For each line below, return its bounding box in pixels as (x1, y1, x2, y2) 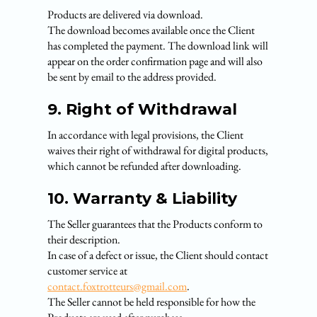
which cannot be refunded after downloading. (47, 158, 242, 173)
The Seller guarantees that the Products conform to (47, 217, 263, 231)
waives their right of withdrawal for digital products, (47, 143, 269, 158)
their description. (47, 232, 121, 247)
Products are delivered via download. (47, 7, 204, 22)
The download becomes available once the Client (47, 23, 255, 38)
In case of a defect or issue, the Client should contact (47, 248, 269, 263)
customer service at (47, 263, 128, 278)
